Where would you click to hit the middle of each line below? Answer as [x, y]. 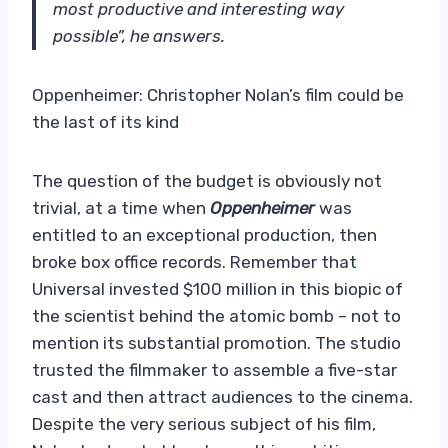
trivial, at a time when [121, 207]
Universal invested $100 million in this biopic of [217, 288]
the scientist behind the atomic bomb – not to [216, 315]
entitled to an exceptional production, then [204, 234]
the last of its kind [105, 121]
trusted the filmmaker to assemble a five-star [214, 369]
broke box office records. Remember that [194, 261]
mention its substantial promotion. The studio [216, 342]
